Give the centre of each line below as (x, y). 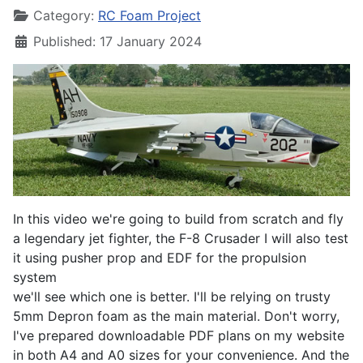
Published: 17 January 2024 (117, 41)
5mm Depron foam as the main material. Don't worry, (176, 316)
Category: (64, 15)
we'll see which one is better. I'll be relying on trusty (172, 297)
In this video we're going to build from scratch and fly (178, 219)
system (35, 278)
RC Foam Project (149, 15)
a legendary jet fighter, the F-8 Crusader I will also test (181, 239)
